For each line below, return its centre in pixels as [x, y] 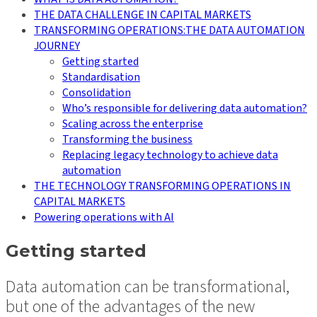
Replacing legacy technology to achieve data [170, 155]
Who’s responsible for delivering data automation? [185, 108]
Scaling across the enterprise [133, 123]
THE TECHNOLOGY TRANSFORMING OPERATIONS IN [162, 186]
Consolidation [97, 92]
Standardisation [101, 77]
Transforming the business [127, 139]
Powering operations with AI [104, 217]
